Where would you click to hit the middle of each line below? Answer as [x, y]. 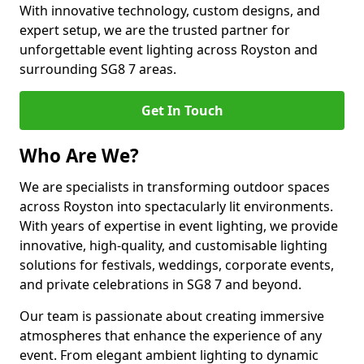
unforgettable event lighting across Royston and [169, 50]
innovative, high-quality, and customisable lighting [173, 245]
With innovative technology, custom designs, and [170, 11]
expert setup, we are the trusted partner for [155, 30]
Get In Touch [182, 110]
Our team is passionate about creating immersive [172, 316]
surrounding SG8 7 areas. [98, 69]
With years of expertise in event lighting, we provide [179, 226]
